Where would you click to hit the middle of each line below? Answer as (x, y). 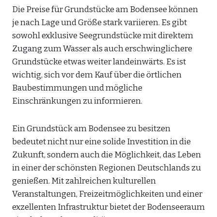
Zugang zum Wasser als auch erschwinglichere (102, 49)
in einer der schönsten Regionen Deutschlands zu (107, 168)
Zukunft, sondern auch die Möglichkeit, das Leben (107, 155)
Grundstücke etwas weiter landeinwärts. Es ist (99, 62)
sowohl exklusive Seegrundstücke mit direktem (103, 36)
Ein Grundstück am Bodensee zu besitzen (91, 129)
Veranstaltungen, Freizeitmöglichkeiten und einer (107, 194)
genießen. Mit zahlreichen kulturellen (84, 181)
